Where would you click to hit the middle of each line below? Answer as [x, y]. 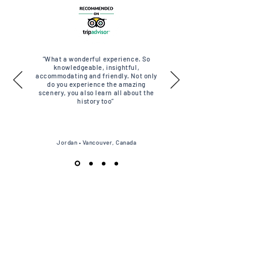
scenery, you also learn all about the [96, 93]
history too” [96, 101]
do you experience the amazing [96, 84]
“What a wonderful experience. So [96, 59]
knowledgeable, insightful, [96, 67]
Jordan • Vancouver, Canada [96, 142]
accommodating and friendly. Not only [96, 76]
